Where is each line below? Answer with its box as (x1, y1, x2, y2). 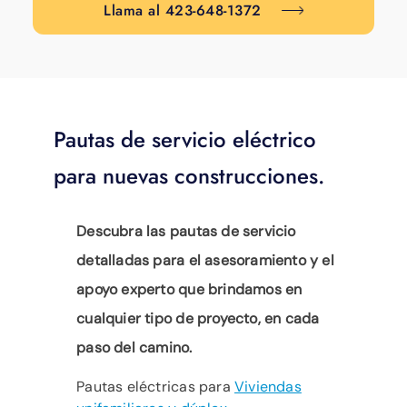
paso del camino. (76, 337, 193, 357)
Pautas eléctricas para (76, 376, 234, 396)
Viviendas (234, 376, 302, 396)
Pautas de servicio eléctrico (54, 123, 317, 155)
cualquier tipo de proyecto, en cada (76, 308, 320, 328)
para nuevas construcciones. (54, 159, 325, 192)
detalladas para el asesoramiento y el (76, 250, 334, 270)
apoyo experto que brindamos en (76, 279, 303, 299)
